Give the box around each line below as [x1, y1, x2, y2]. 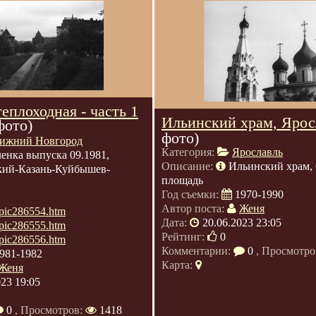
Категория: [162, 146, 217, 158]
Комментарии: [162, 245, 233, 257]
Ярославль [232, 146, 283, 158]
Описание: [162, 160, 216, 172]
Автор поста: [162, 202, 227, 214]
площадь [162, 174, 203, 186]
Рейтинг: [162, 231, 207, 243]
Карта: [162, 259, 195, 271]
